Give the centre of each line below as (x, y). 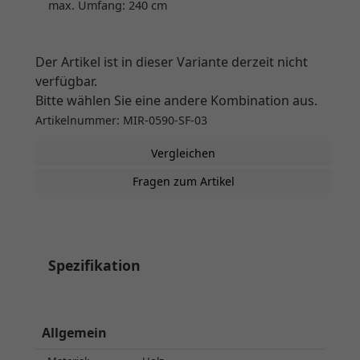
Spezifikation (94, 266)
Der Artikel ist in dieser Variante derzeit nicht (172, 62)
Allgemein (74, 333)
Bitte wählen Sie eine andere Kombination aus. (176, 101)
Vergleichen (183, 153)
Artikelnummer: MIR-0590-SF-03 (121, 121)
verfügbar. (66, 82)
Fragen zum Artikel (183, 182)
